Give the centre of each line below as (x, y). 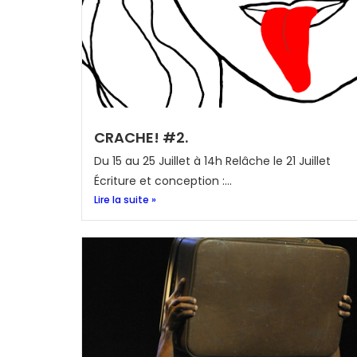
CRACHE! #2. (141, 137)
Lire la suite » (125, 200)
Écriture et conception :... (163, 181)
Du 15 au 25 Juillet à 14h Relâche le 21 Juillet (212, 161)
